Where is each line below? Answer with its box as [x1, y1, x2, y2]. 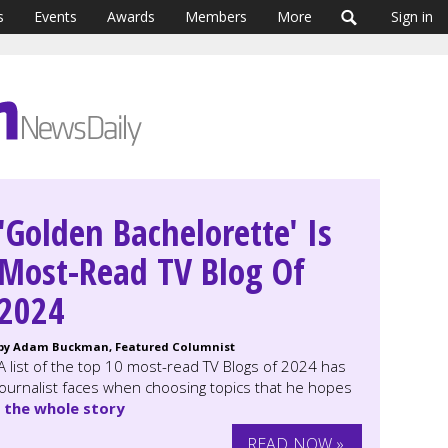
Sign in [391, 7, 433, 26]
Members [185, 7, 247, 26]
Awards [107, 7, 155, 26]
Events [34, 7, 77, 26]
